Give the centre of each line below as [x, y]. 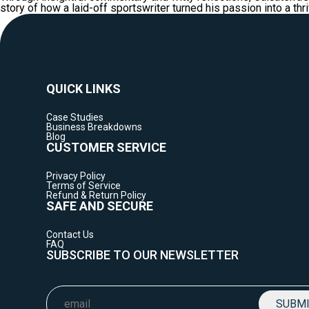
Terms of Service [84, 186]
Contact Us [70, 235]
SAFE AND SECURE [100, 206]
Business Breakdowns [94, 127]
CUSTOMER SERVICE [107, 147]
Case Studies [75, 117]
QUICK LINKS [84, 89]
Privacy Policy [76, 176]
